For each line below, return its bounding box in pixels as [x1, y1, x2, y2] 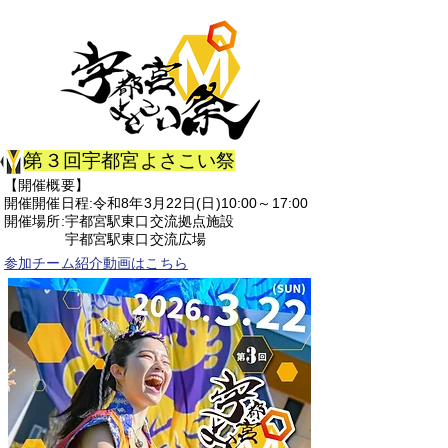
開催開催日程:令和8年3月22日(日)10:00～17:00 [4, 195, 309, 211]
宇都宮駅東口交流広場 [4, 231, 207, 247]
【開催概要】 [4, 177, 89, 193]
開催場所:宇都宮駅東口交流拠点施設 [4, 213, 235, 229]
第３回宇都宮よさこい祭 [24, 150, 236, 171]
